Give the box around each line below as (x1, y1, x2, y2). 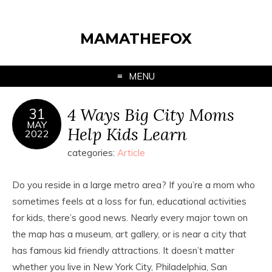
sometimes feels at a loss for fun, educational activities (12, 195, 246, 207)
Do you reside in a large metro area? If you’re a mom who (12, 179, 255, 191)
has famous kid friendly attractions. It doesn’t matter (12, 245, 234, 256)
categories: (67, 147, 117, 158)
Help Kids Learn (67, 123, 187, 144)
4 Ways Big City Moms (67, 104, 234, 125)
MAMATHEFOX (80, 30, 192, 47)
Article (117, 147, 145, 158)
